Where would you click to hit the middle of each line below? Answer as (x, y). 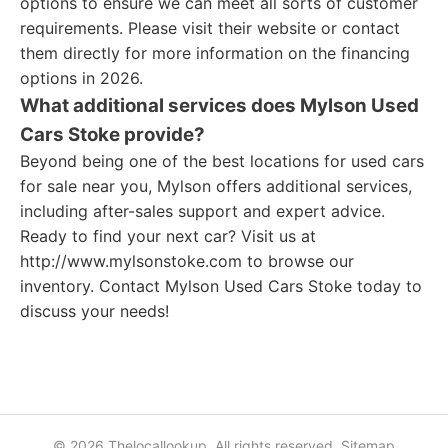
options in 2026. (81, 78)
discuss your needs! (94, 311)
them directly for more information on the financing (215, 53)
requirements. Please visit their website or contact (210, 28)
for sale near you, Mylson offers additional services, (216, 186)
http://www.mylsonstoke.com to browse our (187, 261)
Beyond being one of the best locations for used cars (222, 161)
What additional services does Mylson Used (219, 105)
